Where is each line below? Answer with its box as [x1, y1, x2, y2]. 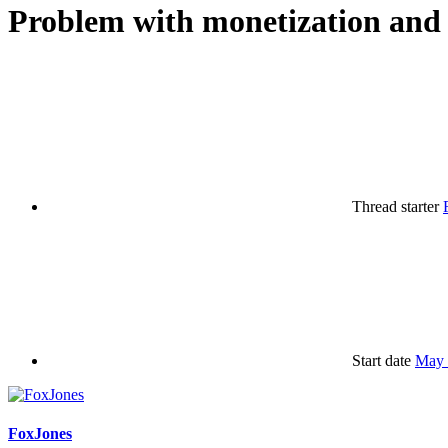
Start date [352, 351, 411, 369]
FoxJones [8, 425, 72, 443]
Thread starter [352, 197, 439, 215]
